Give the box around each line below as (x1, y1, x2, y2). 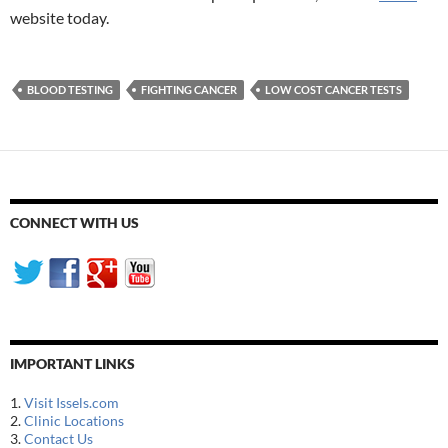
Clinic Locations (24, 412, 124, 430)
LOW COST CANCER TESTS (265, 83, 402, 97)
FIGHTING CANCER (141, 83, 237, 97)
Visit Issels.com (24, 394, 119, 412)
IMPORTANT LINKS (10, 355, 135, 373)
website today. (10, 8, 109, 28)
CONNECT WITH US (10, 214, 139, 232)
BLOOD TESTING (27, 83, 113, 97)
